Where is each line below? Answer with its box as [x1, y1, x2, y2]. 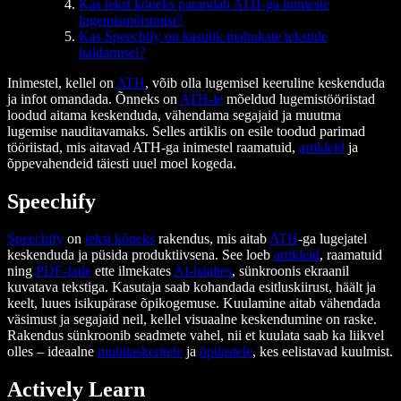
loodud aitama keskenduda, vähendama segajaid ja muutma [7, 107, 341, 123]
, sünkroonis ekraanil [232, 263, 349, 279]
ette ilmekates [91, 263, 174, 279]
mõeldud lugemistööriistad [223, 90, 375, 107]
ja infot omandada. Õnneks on [7, 90, 180, 107]
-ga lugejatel [298, 231, 367, 247]
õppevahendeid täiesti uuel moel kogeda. [7, 155, 236, 171]
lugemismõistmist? [79, 12, 183, 28]
